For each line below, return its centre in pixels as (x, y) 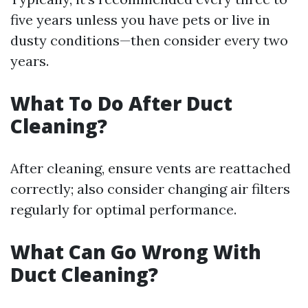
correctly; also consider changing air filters (150, 189)
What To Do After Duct (121, 103)
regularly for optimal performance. (123, 209)
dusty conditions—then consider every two (149, 40)
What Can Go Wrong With (136, 252)
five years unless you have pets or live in (140, 20)
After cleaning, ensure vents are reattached (151, 168)
